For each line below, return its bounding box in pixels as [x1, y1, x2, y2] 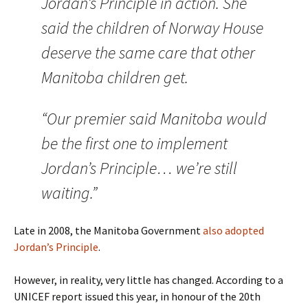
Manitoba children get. [41, 67, 188, 88]
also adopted [203, 223, 264, 237]
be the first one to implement [41, 133, 228, 154]
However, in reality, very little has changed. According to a [14, 273, 283, 287]
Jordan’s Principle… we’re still [41, 157, 237, 179]
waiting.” [41, 182, 97, 203]
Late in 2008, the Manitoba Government [14, 223, 203, 237]
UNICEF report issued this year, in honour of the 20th [14, 289, 261, 303]
